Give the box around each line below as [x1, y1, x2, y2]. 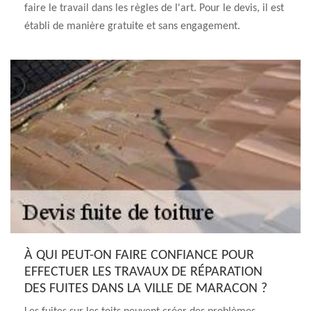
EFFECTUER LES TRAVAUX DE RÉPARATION [24, 265, 262, 279]
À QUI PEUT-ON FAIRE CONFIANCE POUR [24, 249, 254, 262]
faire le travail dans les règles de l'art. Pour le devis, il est [24, 3, 284, 14]
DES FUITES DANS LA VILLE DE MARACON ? [24, 282, 267, 296]
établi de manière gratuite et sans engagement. [24, 21, 240, 32]
